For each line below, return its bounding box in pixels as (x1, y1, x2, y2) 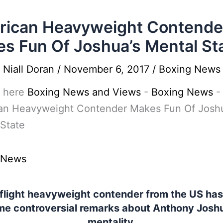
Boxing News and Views (27, 86, 141, 98)
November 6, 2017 (64, 63, 152, 75)
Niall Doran (3, 63, 57, 75)
